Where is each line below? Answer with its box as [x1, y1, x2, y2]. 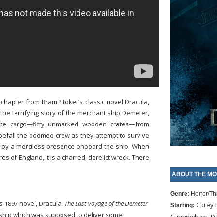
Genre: [170, 190, 191, 197]
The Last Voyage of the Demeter [64, 199, 148, 208]
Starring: [170, 202, 196, 209]
